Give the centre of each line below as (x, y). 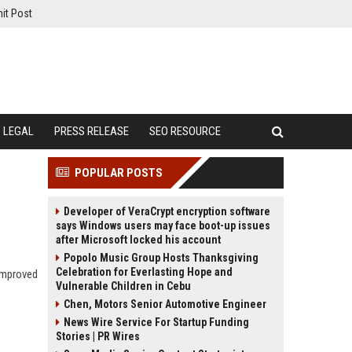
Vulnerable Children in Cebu (123, 286)
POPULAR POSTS (119, 173)
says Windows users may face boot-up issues (163, 225)
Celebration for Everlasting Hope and (144, 272)
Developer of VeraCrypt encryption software (167, 211)
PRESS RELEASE (92, 131)
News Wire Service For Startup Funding (156, 322)
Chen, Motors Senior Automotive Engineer (165, 304)
